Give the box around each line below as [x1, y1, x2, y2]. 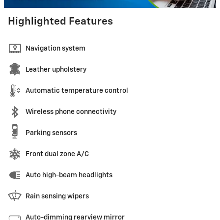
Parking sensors [26, 130, 77, 137]
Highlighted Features [8, 17, 113, 27]
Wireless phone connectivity [26, 109, 116, 116]
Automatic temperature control [26, 87, 128, 95]
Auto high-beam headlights [26, 172, 112, 179]
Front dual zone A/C [26, 151, 89, 158]
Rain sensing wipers [26, 193, 89, 200]
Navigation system [26, 45, 85, 53]
